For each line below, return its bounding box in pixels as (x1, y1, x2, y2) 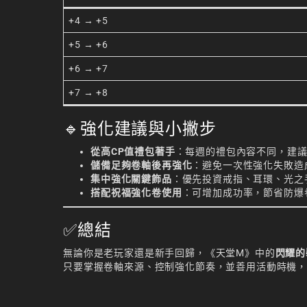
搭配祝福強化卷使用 (90, 186, 182, 198)
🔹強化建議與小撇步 (63, 119, 217, 138)
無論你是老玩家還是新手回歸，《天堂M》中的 (63, 247, 275, 258)
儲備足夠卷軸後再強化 (90, 159, 193, 171)
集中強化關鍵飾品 (90, 173, 172, 184)
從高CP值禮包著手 (90, 145, 175, 157)
